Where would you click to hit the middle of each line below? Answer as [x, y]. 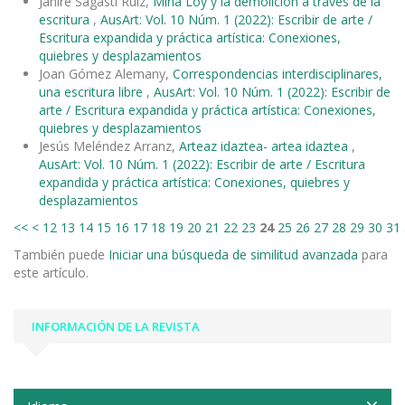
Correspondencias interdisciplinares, [278, 73]
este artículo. [51, 272]
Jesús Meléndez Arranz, [109, 146]
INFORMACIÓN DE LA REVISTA [116, 326]
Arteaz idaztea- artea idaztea [265, 146]
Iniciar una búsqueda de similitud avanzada [233, 254]
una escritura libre [93, 91]
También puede [61, 254]
